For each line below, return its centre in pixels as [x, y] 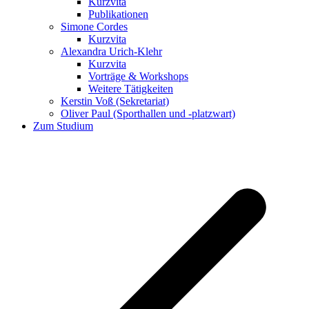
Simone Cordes [94, 27]
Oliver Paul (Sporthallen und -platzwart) [148, 114]
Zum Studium [63, 126]
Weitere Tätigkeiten [131, 89]
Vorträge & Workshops [138, 77]
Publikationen [118, 14]
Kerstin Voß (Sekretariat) [115, 101]
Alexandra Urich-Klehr [111, 52]
